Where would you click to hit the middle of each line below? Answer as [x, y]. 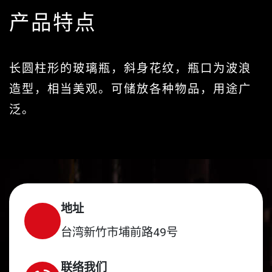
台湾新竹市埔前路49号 [119, 232]
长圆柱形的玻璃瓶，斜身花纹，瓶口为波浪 [130, 68]
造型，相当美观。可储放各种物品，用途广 [130, 89]
